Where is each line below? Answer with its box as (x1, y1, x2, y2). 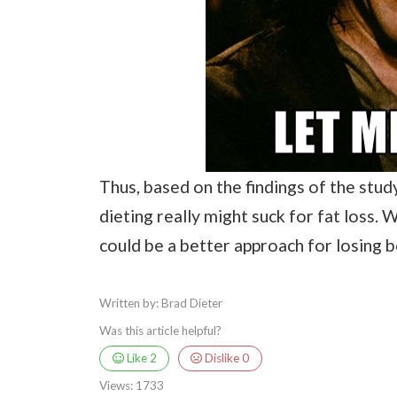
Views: (99, 378, 133, 393)
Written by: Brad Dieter (99, 296, 222, 311)
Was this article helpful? (99, 323, 222, 338)
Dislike (202, 350, 243, 365)
